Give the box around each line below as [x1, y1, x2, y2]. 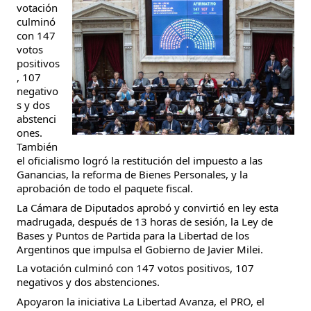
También [17, 140, 58, 153]
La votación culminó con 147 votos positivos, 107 [17, 261, 254, 275]
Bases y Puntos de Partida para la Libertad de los [17, 228, 249, 242]
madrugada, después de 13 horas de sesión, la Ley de [17, 214, 273, 228]
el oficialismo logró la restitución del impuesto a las [17, 153, 262, 167]
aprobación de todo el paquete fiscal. [17, 181, 193, 195]
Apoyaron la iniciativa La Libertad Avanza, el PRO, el [17, 294, 264, 308]
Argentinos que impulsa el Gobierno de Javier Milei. [17, 242, 263, 256]
